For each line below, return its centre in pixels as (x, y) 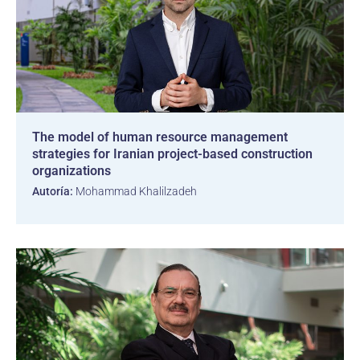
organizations (72, 171)
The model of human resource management (160, 137)
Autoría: (53, 191)
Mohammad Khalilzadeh (135, 191)
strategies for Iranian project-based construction (172, 154)
